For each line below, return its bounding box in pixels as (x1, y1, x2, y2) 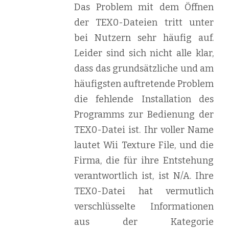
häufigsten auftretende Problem (74, 78, 214, 89)
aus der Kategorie (74, 216, 214, 227)
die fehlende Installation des (74, 94, 214, 105)
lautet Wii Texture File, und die (74, 140, 214, 151)
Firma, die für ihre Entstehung (74, 155, 214, 166)
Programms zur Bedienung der (74, 109, 214, 120)
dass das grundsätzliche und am (74, 63, 214, 74)
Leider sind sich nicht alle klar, (74, 48, 214, 59)
